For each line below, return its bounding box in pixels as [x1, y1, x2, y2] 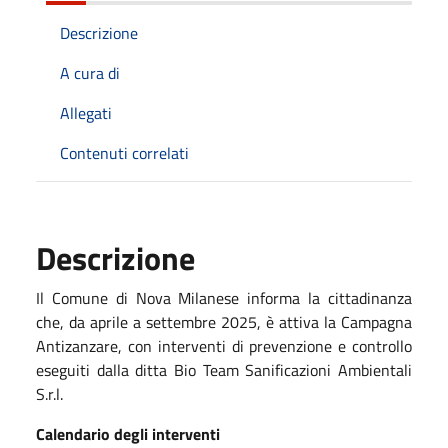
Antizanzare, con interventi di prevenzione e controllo [36, 333, 412, 358]
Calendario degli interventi [36, 421, 220, 446]
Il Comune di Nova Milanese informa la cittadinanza [36, 285, 412, 310]
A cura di [60, 60, 120, 85]
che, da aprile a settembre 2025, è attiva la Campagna [36, 309, 412, 334]
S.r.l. [36, 381, 63, 406]
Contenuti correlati [60, 140, 189, 165]
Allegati [60, 100, 112, 125]
